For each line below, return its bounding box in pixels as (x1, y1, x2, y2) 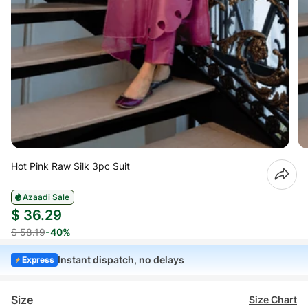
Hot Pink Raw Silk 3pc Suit (11, 160, 130, 173)
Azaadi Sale (23, 192, 69, 203)
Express (22, 254, 54, 265)
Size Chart (249, 294, 297, 306)
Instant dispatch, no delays (58, 254, 185, 266)
